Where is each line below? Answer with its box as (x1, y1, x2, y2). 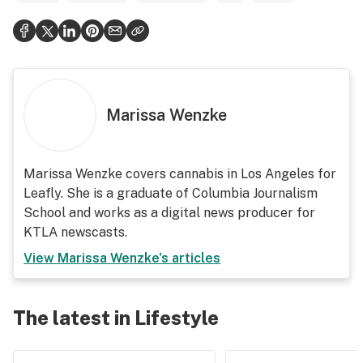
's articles (159, 250, 220, 266)
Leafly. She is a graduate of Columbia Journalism (23, 186, 318, 201)
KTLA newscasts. (23, 224, 127, 240)
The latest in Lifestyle (13, 306, 219, 329)
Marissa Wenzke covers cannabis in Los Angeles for (23, 166, 336, 181)
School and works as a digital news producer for (23, 205, 315, 220)
